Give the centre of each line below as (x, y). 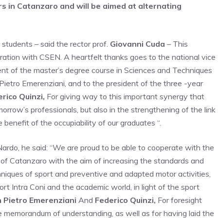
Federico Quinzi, (125, 200)
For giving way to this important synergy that (125, 96)
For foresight (179, 200)
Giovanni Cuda (137, 44)
